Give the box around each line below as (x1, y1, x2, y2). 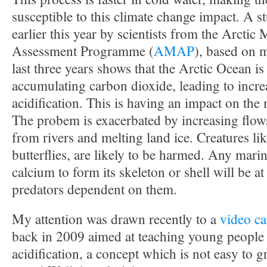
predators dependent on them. (12, 180, 177, 198)
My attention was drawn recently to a (12, 210, 220, 228)
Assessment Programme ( (12, 42, 154, 60)
